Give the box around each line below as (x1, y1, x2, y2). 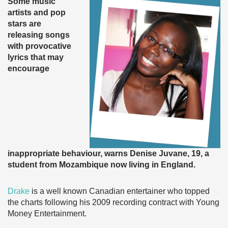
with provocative (8, 42, 71, 50)
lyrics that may (8, 53, 64, 62)
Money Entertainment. (8, 209, 87, 218)
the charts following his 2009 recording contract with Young (8, 197, 219, 207)
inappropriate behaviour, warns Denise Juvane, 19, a (8, 149, 209, 158)
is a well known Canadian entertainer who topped (30, 186, 210, 195)
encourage (8, 64, 49, 73)
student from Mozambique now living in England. (8, 160, 195, 169)
